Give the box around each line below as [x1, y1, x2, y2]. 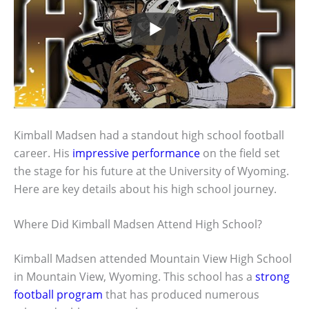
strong [255, 269, 290, 285]
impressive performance [72, 145, 200, 161]
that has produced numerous [103, 287, 259, 303]
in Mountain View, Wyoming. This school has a [14, 269, 255, 285]
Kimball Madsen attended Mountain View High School [14, 251, 292, 267]
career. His [14, 145, 72, 161]
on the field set [200, 145, 280, 161]
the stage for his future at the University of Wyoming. [14, 163, 289, 179]
